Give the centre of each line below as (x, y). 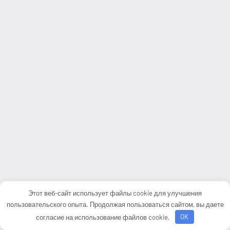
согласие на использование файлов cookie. (104, 217)
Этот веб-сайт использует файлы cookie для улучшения (115, 193)
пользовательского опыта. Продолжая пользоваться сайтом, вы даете (115, 204)
